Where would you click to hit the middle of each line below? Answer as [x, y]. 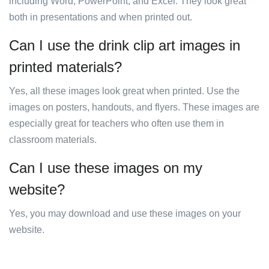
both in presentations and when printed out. [101, 17]
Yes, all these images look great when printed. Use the [124, 91]
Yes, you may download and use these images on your [125, 213]
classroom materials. [53, 140]
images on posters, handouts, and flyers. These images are [134, 107]
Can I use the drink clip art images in [125, 45]
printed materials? [65, 67]
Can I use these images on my [106, 168]
